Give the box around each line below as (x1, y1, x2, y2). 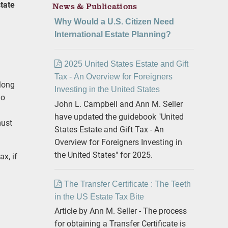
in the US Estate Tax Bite (54, 192, 144, 201)
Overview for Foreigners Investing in (54, 136, 182, 147)
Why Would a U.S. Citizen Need (54, 17, 174, 26)
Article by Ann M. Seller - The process (54, 205, 187, 216)
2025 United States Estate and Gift (64, 60, 188, 69)
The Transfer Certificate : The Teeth (64, 179, 191, 188)
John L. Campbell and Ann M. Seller (54, 98, 183, 109)
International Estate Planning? (54, 30, 171, 39)
